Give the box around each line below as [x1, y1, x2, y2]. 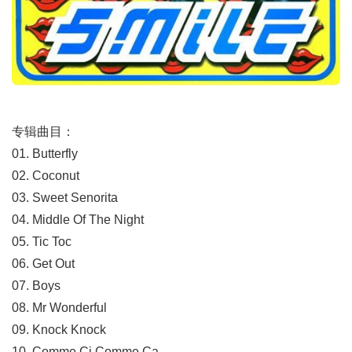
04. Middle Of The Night [12, 213, 144, 226]
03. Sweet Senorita [12, 191, 118, 204]
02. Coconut [12, 169, 79, 182]
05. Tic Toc [12, 235, 71, 248]
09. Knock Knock [12, 323, 106, 336]
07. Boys [12, 279, 60, 292]
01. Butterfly [12, 147, 78, 160]
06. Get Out [12, 257, 75, 270]
